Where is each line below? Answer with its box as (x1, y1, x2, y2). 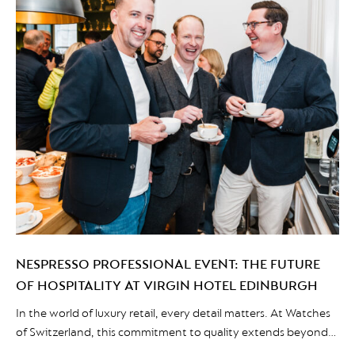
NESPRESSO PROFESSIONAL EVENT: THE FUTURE (16, 256, 320, 273)
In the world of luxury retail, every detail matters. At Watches (16, 306, 330, 322)
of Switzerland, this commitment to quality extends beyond (16, 325, 328, 341)
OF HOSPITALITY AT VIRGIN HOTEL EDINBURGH (16, 277, 318, 295)
